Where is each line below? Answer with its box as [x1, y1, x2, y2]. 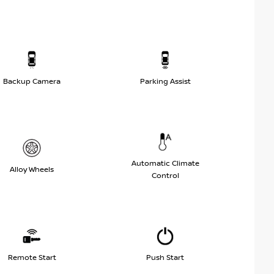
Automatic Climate [131, 158, 199, 168]
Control [151, 171, 179, 180]
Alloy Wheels [10, 165, 54, 174]
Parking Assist [139, 76, 191, 86]
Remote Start [7, 253, 56, 262]
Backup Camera [3, 76, 61, 86]
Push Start [146, 253, 184, 262]
